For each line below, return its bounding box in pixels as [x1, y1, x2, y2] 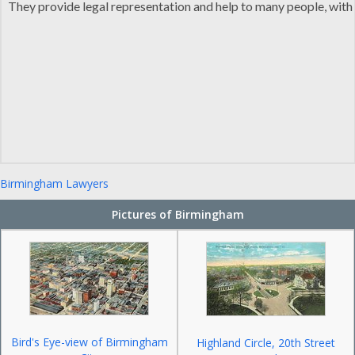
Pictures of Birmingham [111, 207, 244, 222]
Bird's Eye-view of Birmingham [10, 334, 168, 349]
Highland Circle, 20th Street [197, 335, 335, 350]
